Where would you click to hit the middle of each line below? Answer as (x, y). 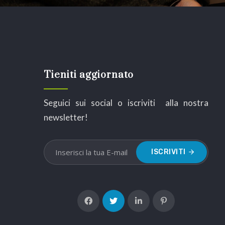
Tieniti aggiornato (89, 75)
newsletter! (66, 117)
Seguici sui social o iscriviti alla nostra (126, 103)
